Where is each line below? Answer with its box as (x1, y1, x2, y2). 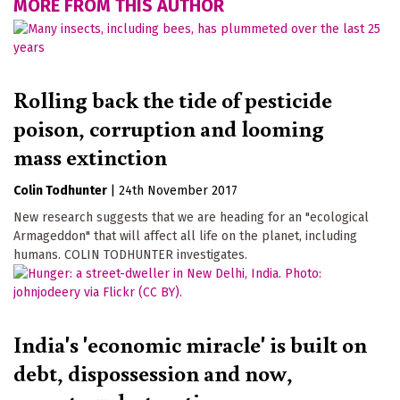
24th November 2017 (119, 183, 237, 199)
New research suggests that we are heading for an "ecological (13, 210, 369, 226)
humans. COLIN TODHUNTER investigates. (13, 247, 247, 263)
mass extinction (13, 141, 167, 172)
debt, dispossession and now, (13, 356, 293, 387)
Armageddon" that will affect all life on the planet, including (13, 229, 357, 245)
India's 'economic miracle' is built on (13, 328, 367, 359)
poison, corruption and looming (13, 112, 324, 144)
